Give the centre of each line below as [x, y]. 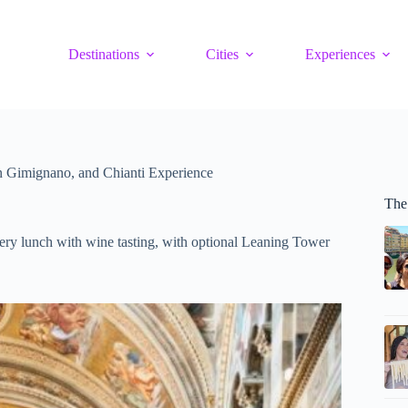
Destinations [104, 54]
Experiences [341, 54]
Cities [223, 54]
